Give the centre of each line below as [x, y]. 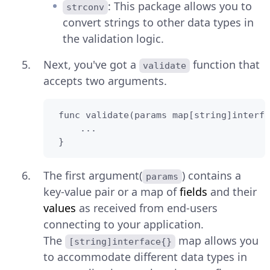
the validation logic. [113, 39]
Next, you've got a [91, 65]
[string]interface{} [121, 242]
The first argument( [93, 176]
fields [193, 192]
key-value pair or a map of [111, 192]
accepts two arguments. [105, 81]
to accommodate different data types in [145, 257]
